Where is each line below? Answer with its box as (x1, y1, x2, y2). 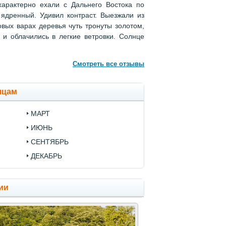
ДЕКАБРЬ (31, 152, 63, 160)
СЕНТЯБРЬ (31, 138, 69, 146)
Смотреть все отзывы (73, 60, 144, 68)
